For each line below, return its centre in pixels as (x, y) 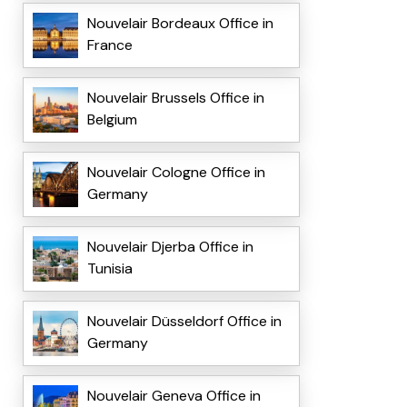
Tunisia (109, 269)
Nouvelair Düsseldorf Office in (184, 322)
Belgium (112, 120)
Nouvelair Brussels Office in (175, 98)
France (109, 45)
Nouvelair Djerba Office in (170, 247)
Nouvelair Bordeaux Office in (180, 24)
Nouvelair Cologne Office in (176, 173)
